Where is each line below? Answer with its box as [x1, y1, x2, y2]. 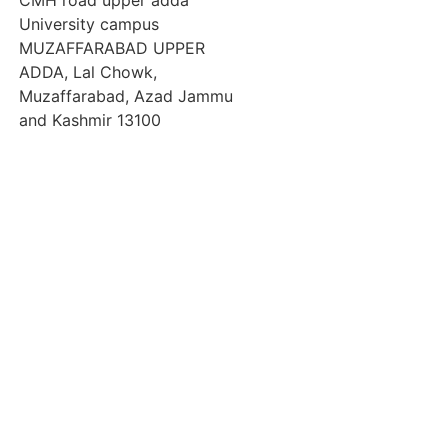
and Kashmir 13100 [19, 110, 161, 130]
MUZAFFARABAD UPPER [19, 38, 205, 58]
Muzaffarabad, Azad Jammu [19, 86, 233, 106]
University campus [19, 14, 159, 34]
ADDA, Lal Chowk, [19, 62, 157, 82]
